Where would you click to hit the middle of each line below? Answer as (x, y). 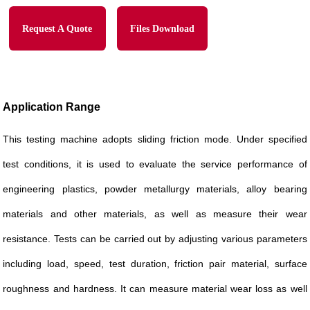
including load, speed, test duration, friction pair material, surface (155, 264)
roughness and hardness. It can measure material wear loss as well (155, 289)
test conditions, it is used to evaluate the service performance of (155, 164)
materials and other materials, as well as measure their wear (155, 214)
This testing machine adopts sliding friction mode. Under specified (155, 139)
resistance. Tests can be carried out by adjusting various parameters (155, 239)
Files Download (162, 28)
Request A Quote (57, 28)
